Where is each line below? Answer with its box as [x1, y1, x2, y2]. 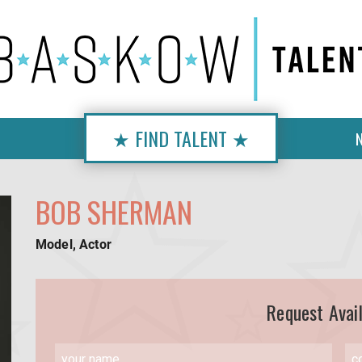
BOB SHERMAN [36, 190, 192, 233]
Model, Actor [36, 237, 112, 252]
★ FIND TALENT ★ [112, 124, 250, 153]
